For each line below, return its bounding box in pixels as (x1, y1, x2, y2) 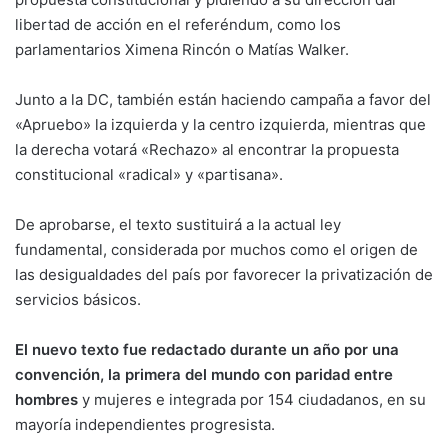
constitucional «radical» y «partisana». (15, 165, 283, 184)
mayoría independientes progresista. (15, 415, 275, 434)
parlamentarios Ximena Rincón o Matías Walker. (15, 40, 349, 59)
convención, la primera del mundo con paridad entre (15, 365, 393, 384)
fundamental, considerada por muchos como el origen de (15, 240, 418, 259)
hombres (15, 390, 78, 409)
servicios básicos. (15, 290, 141, 309)
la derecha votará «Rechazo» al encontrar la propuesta (15, 140, 399, 159)
